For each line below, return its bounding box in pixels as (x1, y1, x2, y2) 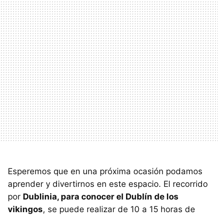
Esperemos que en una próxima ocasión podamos (8, 166, 202, 177)
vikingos (8, 204, 43, 215)
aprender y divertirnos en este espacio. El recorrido (8, 179, 208, 189)
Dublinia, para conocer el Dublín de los (23, 192, 179, 202)
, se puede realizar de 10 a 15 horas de (43, 204, 195, 215)
